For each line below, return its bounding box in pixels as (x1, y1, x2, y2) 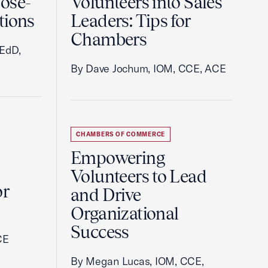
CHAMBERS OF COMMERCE (76, 130, 165, 138)
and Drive (71, 185, 141, 205)
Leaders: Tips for (71, 11, 191, 31)
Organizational (71, 203, 179, 224)
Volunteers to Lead (71, 166, 207, 187)
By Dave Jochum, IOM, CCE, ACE (71, 62, 226, 75)
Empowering (71, 148, 165, 168)
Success (71, 222, 129, 242)
